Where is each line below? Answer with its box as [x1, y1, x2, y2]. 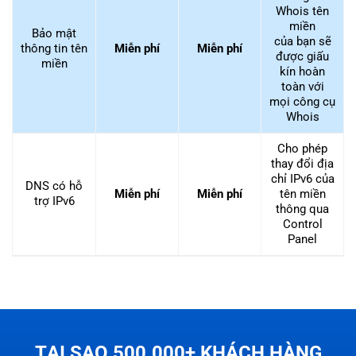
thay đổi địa [271, 157, 334, 172]
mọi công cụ [269, 95, 335, 110]
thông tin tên [21, 41, 87, 56]
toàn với [281, 79, 324, 95]
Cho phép [277, 141, 327, 157]
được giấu [276, 49, 329, 64]
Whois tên [276, 4, 329, 19]
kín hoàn [280, 64, 325, 79]
